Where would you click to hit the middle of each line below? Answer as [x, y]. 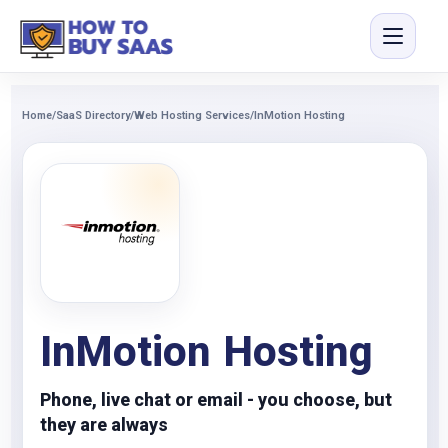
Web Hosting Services [192, 115]
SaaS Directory [93, 115]
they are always [104, 424]
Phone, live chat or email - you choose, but [216, 399]
